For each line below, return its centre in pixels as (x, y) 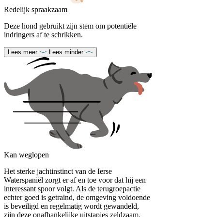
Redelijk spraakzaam (36, 9)
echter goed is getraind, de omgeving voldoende (77, 197)
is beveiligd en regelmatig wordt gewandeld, (71, 206)
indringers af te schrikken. (43, 34)
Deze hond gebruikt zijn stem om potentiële (70, 26)
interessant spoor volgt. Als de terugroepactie (72, 188)
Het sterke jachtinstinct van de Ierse (58, 171)
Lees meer (23, 52)
